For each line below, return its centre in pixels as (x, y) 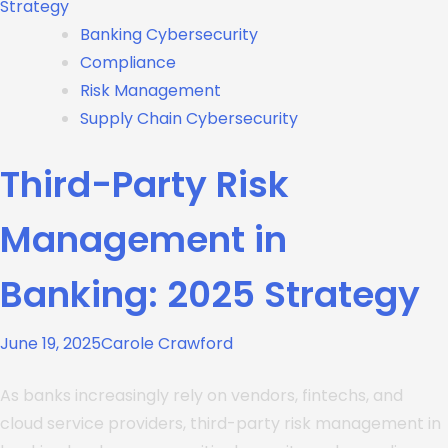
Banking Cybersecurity (169, 34)
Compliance (128, 62)
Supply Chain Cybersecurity (189, 118)
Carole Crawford (167, 343)
